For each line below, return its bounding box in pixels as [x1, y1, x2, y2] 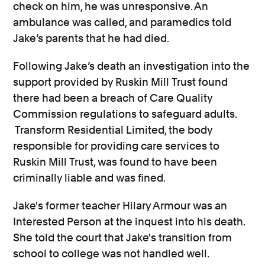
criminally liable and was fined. [13, 172, 166, 185]
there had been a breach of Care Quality [13, 92, 213, 105]
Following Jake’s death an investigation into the [13, 60, 250, 73]
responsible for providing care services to [13, 140, 220, 153]
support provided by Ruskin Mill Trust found [13, 76, 228, 89]
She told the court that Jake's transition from [13, 231, 232, 244]
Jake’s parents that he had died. [13, 32, 172, 45]
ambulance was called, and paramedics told [13, 16, 232, 29]
